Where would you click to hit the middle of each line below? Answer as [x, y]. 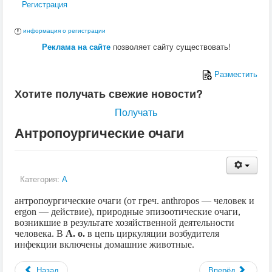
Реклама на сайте [76, 47]
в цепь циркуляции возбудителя [152, 234]
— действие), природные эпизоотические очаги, [138, 212]
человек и [233, 201]
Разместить [235, 74]
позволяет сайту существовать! [170, 47]
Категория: [41, 179]
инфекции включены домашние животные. [106, 245]
